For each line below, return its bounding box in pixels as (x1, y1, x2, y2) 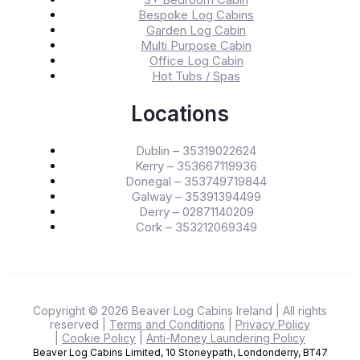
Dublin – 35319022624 (136, 143, 256, 159)
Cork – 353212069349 (135, 219, 257, 235)
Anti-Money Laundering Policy (146, 331, 305, 346)
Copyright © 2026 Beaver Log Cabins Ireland (33, 304, 272, 318)
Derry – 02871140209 (138, 204, 254, 220)
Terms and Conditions (109, 317, 225, 332)
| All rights (272, 304, 327, 318)
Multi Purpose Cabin (141, 38, 252, 54)
